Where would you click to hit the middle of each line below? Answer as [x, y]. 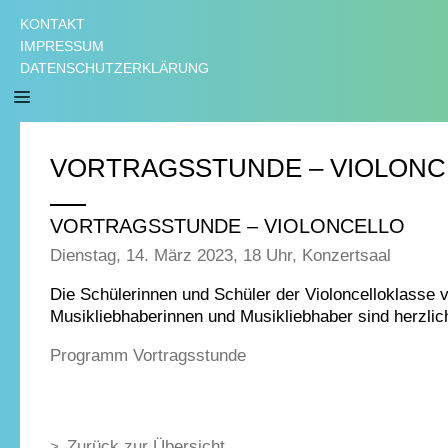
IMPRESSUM [62, 46]
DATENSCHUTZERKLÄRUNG [114, 68]
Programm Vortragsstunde [148, 355]
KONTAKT [52, 24]
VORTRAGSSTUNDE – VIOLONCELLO [227, 226]
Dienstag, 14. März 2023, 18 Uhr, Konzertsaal [220, 255]
